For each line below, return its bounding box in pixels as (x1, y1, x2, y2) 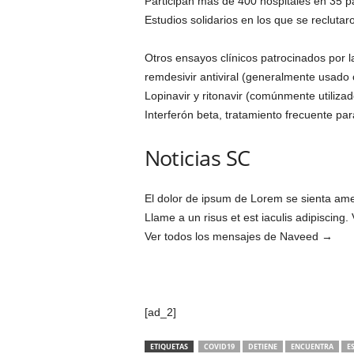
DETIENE (247, 341, 277, 352)
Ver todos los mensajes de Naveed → (144, 230, 333, 243)
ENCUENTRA (290, 341, 333, 352)
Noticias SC (144, 143, 250, 172)
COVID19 (203, 341, 235, 352)
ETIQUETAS (149, 341, 188, 352)
